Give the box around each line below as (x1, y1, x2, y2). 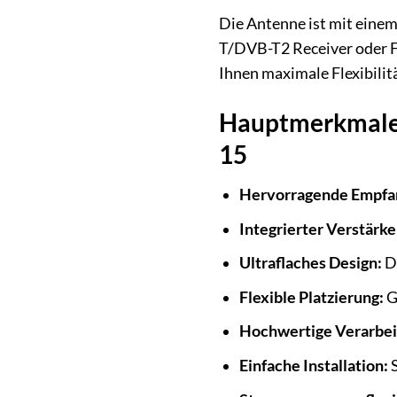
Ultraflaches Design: (238, 253, 382, 273)
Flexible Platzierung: (238, 287, 384, 307)
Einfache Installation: (238, 356, 388, 376)
